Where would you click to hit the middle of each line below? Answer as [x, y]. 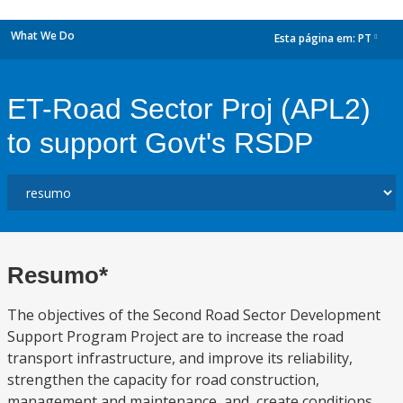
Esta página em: [316, 39]
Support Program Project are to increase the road [175, 336]
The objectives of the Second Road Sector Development [194, 315]
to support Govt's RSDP [160, 143]
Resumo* [58, 275]
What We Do [43, 36]
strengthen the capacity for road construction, [163, 380]
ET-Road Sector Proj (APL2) [189, 109]
